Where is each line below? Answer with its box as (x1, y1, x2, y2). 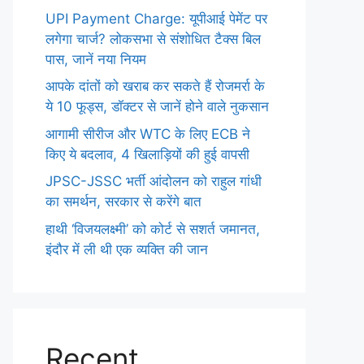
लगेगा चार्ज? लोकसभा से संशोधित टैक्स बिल (45, 30, 261, 47)
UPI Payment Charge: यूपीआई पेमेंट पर (45, 10, 267, 27)
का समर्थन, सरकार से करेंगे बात (45, 193, 201, 210)
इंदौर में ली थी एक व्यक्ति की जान (45, 240, 208, 258)
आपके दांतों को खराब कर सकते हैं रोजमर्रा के (45, 78, 265, 95)
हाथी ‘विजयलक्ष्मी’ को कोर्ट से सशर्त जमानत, (45, 220, 260, 237)
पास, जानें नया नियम (45, 50, 146, 67)
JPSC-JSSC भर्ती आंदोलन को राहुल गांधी (45, 173, 262, 190)
